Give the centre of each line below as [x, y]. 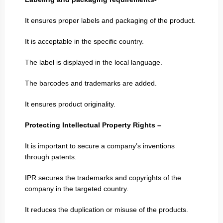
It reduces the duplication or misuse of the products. [107, 209]
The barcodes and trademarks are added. [91, 83]
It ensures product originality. [70, 104]
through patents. [51, 157]
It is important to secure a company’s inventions [100, 146]
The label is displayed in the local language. [94, 62]
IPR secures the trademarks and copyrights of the [103, 177]
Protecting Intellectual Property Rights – [93, 125]
